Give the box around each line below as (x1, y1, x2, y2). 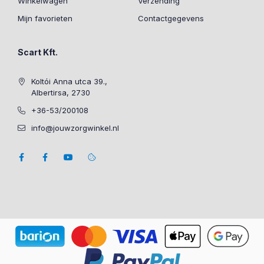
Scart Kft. (18, 47, 58, 57)
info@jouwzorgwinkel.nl (31, 123, 119, 133)
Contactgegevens (138, 13, 204, 23)
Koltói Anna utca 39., (31, 76, 107, 86)
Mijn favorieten (18, 13, 72, 23)
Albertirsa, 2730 (31, 87, 90, 97)
